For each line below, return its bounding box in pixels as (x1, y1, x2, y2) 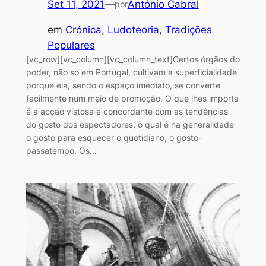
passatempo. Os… (26, 145, 97, 156)
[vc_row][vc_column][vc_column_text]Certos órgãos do (26, 53, 240, 64)
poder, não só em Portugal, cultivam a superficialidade (26, 66, 237, 77)
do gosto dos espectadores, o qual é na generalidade (26, 119, 234, 129)
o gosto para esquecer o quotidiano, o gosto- (26, 132, 202, 142)
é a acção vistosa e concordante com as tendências (26, 106, 228, 116)
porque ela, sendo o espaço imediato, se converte (26, 80, 220, 90)
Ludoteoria (107, 23, 159, 36)
